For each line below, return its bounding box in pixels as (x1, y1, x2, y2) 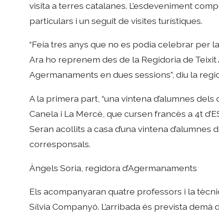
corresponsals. (29, 138, 91, 149)
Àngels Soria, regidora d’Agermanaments (29, 162, 197, 173)
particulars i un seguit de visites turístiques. (29, 15, 203, 26)
